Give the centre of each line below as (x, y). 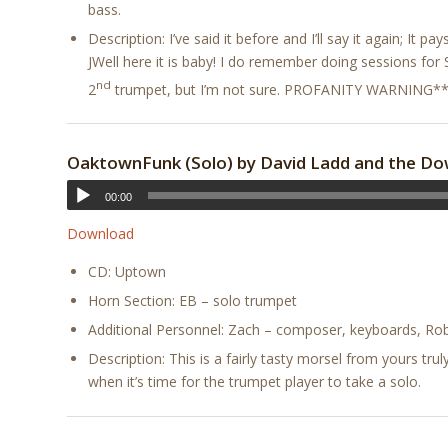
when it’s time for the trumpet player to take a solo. (254, 381)
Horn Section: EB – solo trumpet (192, 300)
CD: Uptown (127, 271)
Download (100, 234)
